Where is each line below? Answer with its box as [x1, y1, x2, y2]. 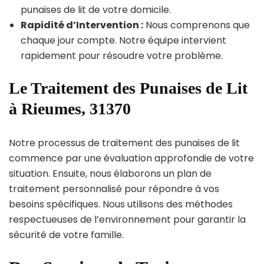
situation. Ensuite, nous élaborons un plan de [9, 166, 212, 180]
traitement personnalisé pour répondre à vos [9, 181, 219, 196]
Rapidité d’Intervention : [21, 18, 143, 32]
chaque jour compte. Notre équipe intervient [21, 33, 226, 47]
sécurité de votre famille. [9, 227, 124, 242]
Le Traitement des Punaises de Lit [9, 78, 247, 97]
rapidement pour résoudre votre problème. [21, 48, 223, 62]
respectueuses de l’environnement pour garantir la [9, 212, 246, 226]
